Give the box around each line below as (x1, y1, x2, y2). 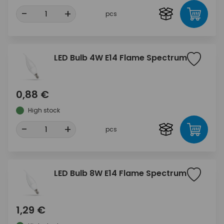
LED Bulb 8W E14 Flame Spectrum (54, 167, 186, 179)
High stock (28, 106, 60, 115)
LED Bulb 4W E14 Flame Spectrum (54, 52, 187, 64)
